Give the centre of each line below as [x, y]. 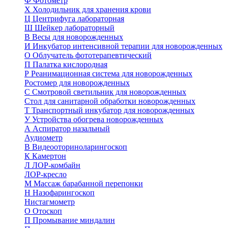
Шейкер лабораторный [75, 28]
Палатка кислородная [70, 64]
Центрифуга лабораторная [78, 19]
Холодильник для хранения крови [92, 9]
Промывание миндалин [74, 220]
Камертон [49, 156]
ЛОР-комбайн [56, 165]
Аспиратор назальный [71, 129]
